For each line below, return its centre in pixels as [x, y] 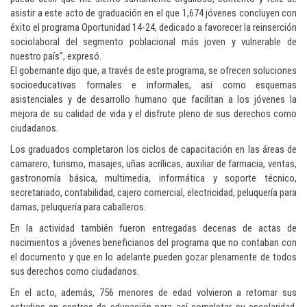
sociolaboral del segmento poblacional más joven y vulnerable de [153, 42]
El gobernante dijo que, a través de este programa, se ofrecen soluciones [153, 71]
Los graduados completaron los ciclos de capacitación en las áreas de [153, 150]
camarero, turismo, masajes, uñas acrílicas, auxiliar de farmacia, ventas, [153, 164]
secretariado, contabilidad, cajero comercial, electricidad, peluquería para [153, 193]
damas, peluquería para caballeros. [78, 207]
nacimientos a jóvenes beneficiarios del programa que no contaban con [153, 243]
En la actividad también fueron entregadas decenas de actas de [153, 229]
